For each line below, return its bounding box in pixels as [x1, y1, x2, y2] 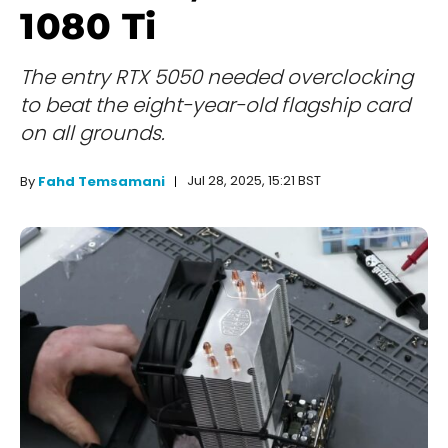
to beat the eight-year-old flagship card [20, 91, 410, 120]
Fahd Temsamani [38, 172, 165, 192]
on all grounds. [20, 119, 165, 148]
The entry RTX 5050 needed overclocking [20, 63, 413, 92]
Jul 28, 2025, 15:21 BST [187, 171, 321, 191]
